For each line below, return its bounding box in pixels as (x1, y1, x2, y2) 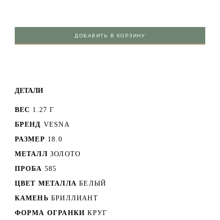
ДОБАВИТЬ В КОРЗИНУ (75, 32, 145, 38)
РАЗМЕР (14, 135, 45, 143)
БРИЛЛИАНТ (51, 194, 98, 202)
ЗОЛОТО (50, 150, 81, 158)
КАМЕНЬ (14, 194, 49, 202)
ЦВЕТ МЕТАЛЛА (14, 179, 77, 187)
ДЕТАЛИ (14, 86, 43, 94)
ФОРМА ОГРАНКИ (14, 209, 85, 217)
